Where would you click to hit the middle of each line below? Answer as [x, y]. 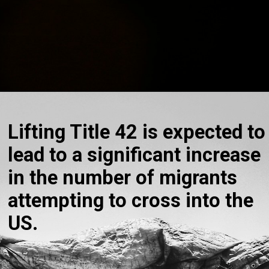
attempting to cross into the [131, 200]
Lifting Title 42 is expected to [137, 132]
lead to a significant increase [134, 155]
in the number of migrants [123, 177]
